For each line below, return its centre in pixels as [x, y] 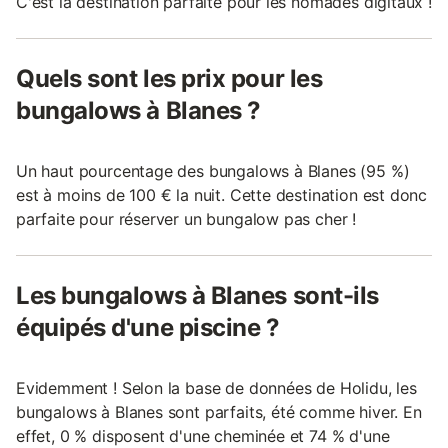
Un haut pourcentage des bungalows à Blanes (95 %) [213, 170]
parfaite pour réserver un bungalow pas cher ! [186, 218]
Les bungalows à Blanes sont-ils [197, 295]
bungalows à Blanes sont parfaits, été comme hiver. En [219, 411]
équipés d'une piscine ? [148, 327]
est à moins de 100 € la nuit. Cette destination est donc [222, 194]
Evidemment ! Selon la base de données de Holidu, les [216, 387]
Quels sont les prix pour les [169, 78]
